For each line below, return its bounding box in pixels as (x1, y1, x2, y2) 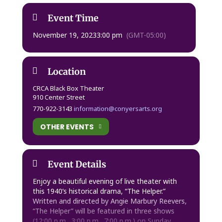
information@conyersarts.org (73, 104, 162, 113)
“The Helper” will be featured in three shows (32, 206, 174, 216)
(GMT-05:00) (126, 30, 166, 40)
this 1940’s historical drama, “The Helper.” (32, 186, 166, 196)
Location (47, 66, 86, 77)
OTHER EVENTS (40, 121, 94, 132)
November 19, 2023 (32, 30, 97, 40)
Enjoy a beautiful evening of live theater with (32, 176, 177, 186)
